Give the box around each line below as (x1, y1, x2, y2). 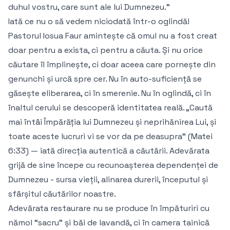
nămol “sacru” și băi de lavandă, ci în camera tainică (8, 217, 209, 228)
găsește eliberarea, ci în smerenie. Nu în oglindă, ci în (8, 88, 211, 99)
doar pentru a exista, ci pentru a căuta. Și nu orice (8, 45, 203, 56)
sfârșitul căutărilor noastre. (8, 188, 116, 200)
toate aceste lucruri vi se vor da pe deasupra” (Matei (8, 131, 213, 142)
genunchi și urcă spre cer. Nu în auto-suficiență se (8, 73, 202, 85)
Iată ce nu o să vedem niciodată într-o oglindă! (8, 16, 189, 27)
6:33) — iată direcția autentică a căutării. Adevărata (8, 145, 209, 157)
